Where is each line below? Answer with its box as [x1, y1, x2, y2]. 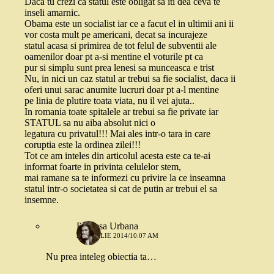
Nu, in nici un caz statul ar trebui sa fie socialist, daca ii [24, 73, 235, 84]
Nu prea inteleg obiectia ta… [46, 251, 157, 262]
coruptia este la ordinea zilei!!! [24, 139, 141, 150]
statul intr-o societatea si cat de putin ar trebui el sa [24, 183, 217, 194]
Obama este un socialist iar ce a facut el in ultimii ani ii [24, 18, 234, 29]
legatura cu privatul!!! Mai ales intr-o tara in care [24, 128, 210, 139]
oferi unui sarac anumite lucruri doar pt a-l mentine [24, 84, 219, 95]
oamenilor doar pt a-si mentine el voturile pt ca [24, 51, 203, 62]
